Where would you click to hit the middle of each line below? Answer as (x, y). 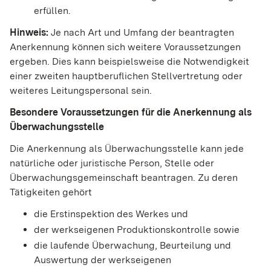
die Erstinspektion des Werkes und (111, 214)
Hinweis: (29, 33)
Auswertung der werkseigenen (103, 260)
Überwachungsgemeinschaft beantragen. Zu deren (124, 178)
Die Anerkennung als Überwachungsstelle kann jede (127, 149)
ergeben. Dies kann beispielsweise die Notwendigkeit (129, 62)
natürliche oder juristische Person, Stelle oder (112, 163)
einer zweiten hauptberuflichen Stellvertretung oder (126, 76)
